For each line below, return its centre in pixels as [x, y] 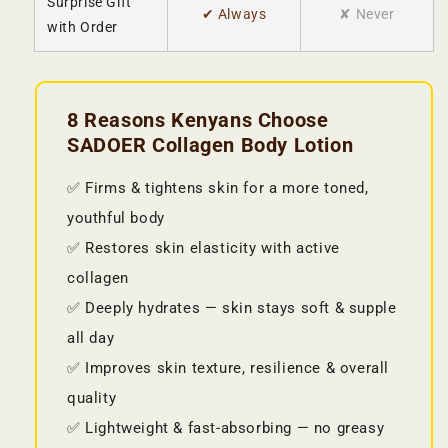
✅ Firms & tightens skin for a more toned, [218, 188]
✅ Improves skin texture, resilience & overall [228, 368]
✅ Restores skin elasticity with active [203, 248]
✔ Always [234, 14]
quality [92, 398]
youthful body [116, 218]
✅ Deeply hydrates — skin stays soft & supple [232, 308]
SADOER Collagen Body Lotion [210, 146]
